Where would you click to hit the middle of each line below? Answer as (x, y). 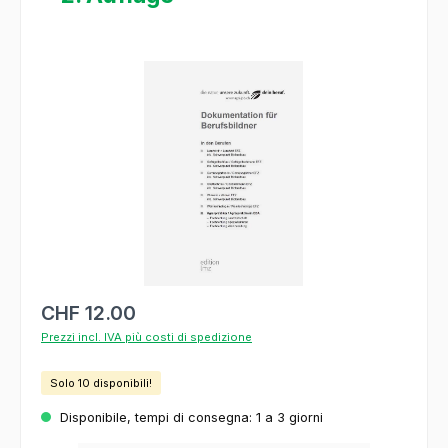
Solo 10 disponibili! (101, 383)
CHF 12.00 (88, 312)
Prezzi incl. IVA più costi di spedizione (146, 336)
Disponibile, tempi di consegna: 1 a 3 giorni (189, 418)
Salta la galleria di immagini (124, 70)
